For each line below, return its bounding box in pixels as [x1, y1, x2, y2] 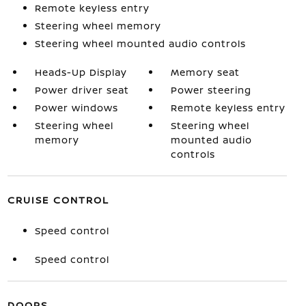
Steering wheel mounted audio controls [34, 37, 246, 50]
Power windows [34, 101, 118, 114]
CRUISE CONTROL [7, 193, 109, 206]
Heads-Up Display [34, 66, 127, 79]
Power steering [171, 83, 252, 96]
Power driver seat [34, 83, 129, 96]
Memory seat [171, 66, 240, 79]
